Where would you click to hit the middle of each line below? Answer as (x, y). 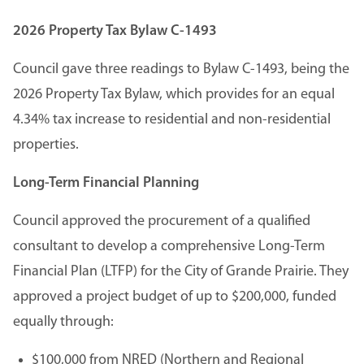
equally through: (65, 322)
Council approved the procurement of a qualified (162, 221)
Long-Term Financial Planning (106, 183)
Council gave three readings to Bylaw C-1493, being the (181, 69)
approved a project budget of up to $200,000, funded (175, 297)
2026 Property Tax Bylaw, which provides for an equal (174, 94)
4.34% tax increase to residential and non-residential (172, 119)
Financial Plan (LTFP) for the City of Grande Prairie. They (181, 271)
